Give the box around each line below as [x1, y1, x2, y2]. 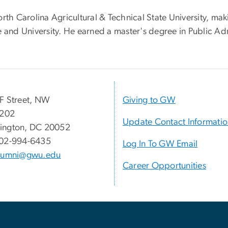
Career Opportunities [123, 161, 206, 171]
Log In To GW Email [123, 139, 198, 149]
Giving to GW [123, 96, 176, 105]
